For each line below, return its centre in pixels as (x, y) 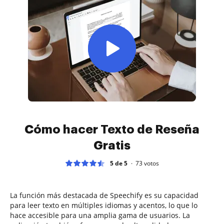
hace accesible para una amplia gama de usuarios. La (100, 215)
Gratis (112, 145)
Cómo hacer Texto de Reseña (112, 129)
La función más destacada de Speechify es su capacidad (104, 195)
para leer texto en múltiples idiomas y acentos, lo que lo (104, 205)
